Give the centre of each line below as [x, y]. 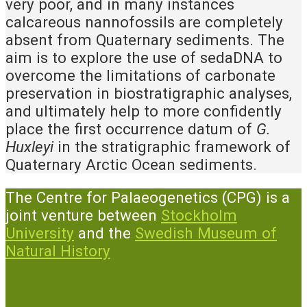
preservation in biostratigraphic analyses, [149, 93]
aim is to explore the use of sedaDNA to [144, 57]
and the [105, 233]
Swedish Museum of [206, 233]
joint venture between [83, 215]
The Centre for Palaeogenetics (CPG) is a [148, 197]
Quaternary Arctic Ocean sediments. [131, 164]
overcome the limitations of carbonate [140, 75]
